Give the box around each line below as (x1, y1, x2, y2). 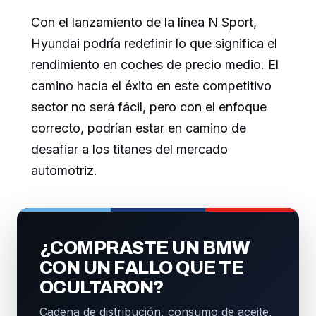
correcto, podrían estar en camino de (31, 121, 246, 136)
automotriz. (31, 163, 97, 178)
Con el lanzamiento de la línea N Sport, (31, 15, 257, 30)
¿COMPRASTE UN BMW (39, 238, 250, 258)
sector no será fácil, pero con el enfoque (31, 99, 267, 115)
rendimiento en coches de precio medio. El (31, 57, 279, 73)
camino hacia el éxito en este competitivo (31, 78, 272, 94)
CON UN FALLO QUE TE (39, 257, 244, 278)
